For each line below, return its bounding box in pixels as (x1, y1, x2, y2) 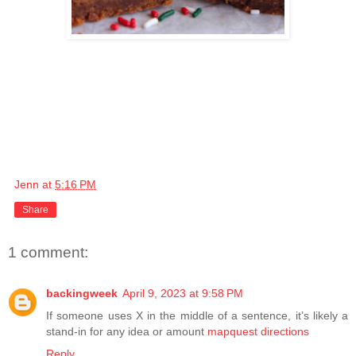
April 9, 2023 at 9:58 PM (122, 287, 243, 300)
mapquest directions (207, 325, 309, 339)
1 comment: (8, 243, 88, 261)
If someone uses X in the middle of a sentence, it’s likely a (46, 309, 348, 323)
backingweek (46, 287, 118, 300)
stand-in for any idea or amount (46, 325, 207, 339)
